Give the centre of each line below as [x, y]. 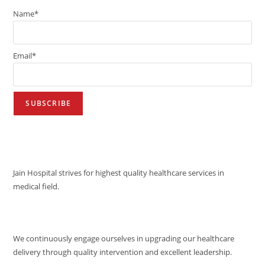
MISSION [36, 212]
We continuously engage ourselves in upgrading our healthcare [124, 238]
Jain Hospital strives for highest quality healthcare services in [119, 172]
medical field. [36, 186]
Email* [25, 55]
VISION [31, 146]
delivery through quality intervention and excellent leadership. [123, 252]
